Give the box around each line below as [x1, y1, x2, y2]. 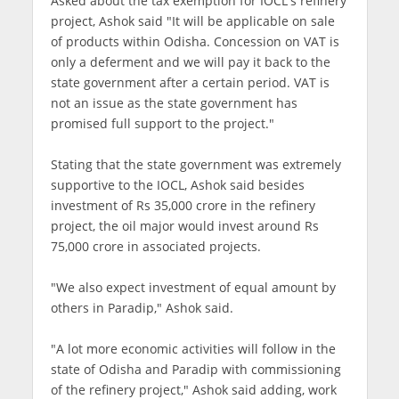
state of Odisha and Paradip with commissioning [50, 361, 341, 379]
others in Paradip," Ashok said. [50, 299, 233, 317]
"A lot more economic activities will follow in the [50, 340, 336, 358]
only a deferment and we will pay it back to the [50, 53, 330, 71]
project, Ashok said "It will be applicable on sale [50, 12, 335, 30]
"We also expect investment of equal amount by [50, 279, 336, 297]
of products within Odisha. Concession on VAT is [50, 33, 339, 51]
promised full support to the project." [50, 115, 274, 133]
